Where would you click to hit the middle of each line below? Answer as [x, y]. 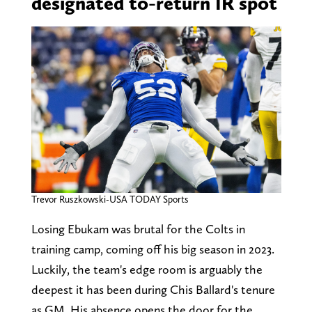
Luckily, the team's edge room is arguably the [147, 269]
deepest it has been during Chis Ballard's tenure [153, 289]
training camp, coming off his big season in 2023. [153, 249]
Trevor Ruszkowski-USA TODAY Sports [110, 199]
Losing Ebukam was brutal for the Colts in [138, 228]
